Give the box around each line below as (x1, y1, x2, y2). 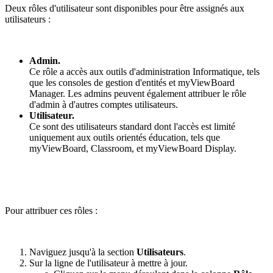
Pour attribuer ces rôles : (5, 205, 97, 216)
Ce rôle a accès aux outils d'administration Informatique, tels (29, 66, 260, 77)
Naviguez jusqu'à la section (29, 246, 136, 257)
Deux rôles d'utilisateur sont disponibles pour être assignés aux (5, 2, 244, 13)
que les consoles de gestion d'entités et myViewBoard (29, 77, 235, 88)
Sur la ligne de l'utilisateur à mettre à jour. (29, 257, 190, 268)
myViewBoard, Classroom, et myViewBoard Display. (29, 143, 236, 154)
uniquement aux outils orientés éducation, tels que (29, 132, 220, 143)
